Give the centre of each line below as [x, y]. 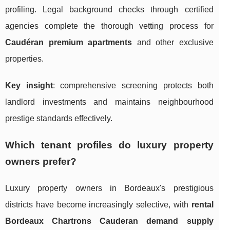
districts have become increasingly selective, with [98, 204]
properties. [24, 59]
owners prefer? [41, 161]
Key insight [29, 85]
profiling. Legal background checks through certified [109, 9]
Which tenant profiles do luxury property [109, 145]
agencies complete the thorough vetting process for [109, 26]
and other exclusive [173, 42]
